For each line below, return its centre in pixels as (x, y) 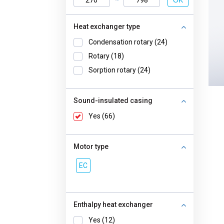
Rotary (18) (106, 56)
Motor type (91, 146)
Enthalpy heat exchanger (113, 204)
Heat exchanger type (107, 26)
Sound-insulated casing (113, 100)
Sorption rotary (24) (119, 70)
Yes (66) (102, 116)
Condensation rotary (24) (128, 42)
